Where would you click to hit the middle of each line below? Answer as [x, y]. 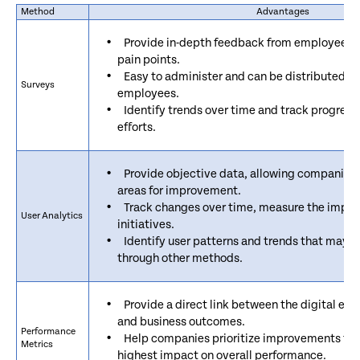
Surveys [38, 84]
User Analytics [52, 215]
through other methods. [180, 258]
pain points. [149, 59]
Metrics [37, 344]
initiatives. [146, 224]
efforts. [137, 127]
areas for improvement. [179, 190]
